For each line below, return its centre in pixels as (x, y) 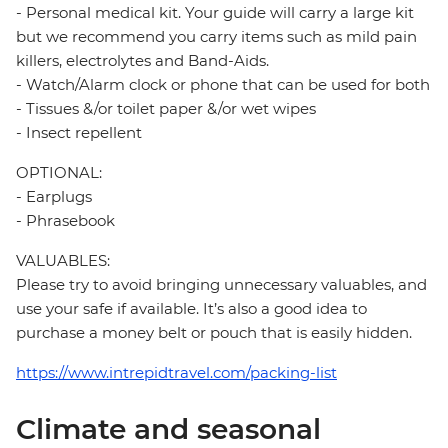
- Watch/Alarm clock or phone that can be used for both (223, 85)
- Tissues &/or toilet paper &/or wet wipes (166, 109)
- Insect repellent (79, 133)
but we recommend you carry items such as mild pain (216, 37)
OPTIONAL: (59, 173)
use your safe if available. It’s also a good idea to (191, 309)
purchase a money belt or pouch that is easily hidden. (214, 333)
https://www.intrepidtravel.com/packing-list (176, 373)
